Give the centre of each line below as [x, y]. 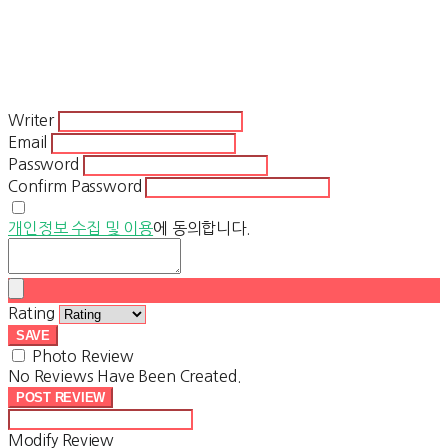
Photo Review [82, 356]
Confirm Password [75, 186]
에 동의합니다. [202, 228]
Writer [31, 120]
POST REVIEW [61, 398]
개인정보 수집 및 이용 [81, 228]
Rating [32, 313]
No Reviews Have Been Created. [125, 376]
